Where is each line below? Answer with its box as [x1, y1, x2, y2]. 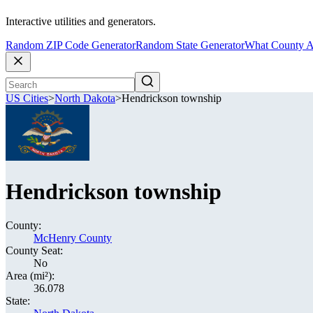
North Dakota [54, 92, 115, 105]
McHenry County [34, 232, 112, 244]
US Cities [6, 92, 48, 105]
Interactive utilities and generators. [6, 15, 156, 28]
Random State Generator [136, 39, 245, 52]
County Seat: [6, 245, 63, 256]
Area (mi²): [6, 270, 54, 282]
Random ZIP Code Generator [6, 39, 136, 52]
